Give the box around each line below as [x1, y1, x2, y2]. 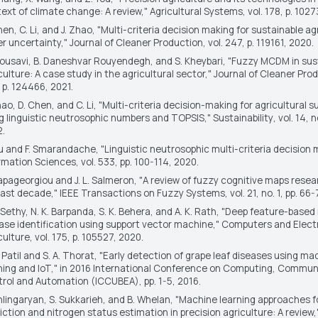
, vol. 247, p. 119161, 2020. [202, 35, 314, 49]
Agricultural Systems [149, 4, 243, 18]
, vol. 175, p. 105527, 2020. [29, 230, 143, 243]
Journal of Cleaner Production [69, 35, 203, 49]
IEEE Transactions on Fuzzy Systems [59, 186, 225, 199]
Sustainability [212, 111, 273, 124]
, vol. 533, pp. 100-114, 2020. [75, 155, 199, 168]
